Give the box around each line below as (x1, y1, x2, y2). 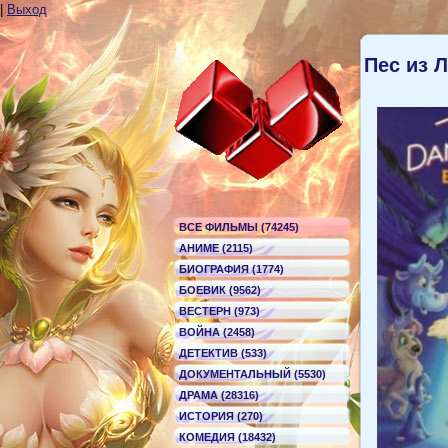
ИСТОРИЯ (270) (179, 410, 263, 422)
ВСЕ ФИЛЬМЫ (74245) (179, 221, 299, 233)
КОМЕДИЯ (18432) (179, 431, 276, 443)
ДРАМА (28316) (179, 389, 259, 401)
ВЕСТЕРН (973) (179, 305, 260, 317)
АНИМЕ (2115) (179, 242, 253, 254)
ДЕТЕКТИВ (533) (179, 347, 267, 359)
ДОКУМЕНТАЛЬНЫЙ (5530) (179, 368, 326, 380)
